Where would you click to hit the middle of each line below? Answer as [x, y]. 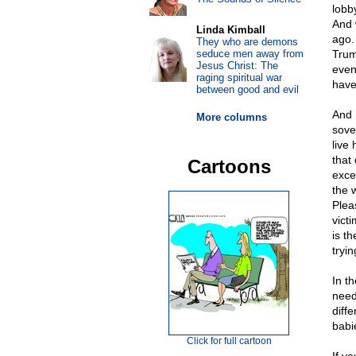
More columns [231, 117]
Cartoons [229, 166]
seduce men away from [250, 54]
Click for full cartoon [229, 341]
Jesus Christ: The [237, 66]
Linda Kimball [230, 30]
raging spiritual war [239, 77]
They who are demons [247, 42]
